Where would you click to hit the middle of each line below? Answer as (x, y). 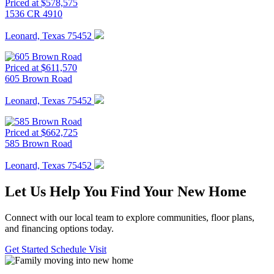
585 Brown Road (39, 143)
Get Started (28, 249)
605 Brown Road (39, 78)
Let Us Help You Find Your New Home (126, 191)
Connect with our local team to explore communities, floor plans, (130, 217)
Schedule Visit (79, 249)
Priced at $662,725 (41, 132)
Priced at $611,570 (41, 67)
